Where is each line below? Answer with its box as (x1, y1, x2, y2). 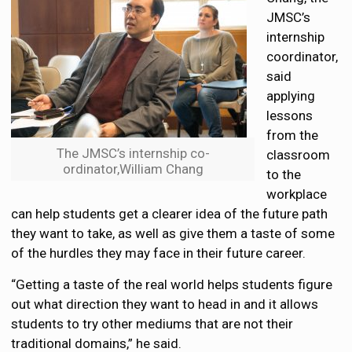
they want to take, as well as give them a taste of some (11, 225, 335, 242)
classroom (266, 147, 331, 163)
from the (266, 127, 319, 144)
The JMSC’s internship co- (56, 145, 210, 162)
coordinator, (266, 49, 339, 65)
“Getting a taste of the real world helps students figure (11, 277, 333, 293)
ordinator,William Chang (62, 161, 203, 178)
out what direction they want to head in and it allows (11, 296, 319, 313)
